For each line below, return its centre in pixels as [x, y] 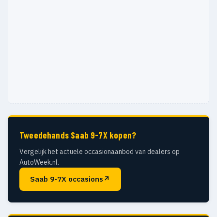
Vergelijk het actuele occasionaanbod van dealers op [100, 151]
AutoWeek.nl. [39, 162]
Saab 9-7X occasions [67, 179]
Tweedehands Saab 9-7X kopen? [78, 135]
